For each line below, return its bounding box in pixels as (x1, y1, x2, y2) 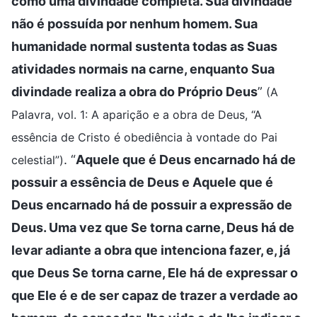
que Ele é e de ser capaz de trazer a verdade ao (11, 287, 298, 303)
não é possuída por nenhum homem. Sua (11, 16, 258, 31)
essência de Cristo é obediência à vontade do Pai (11, 129, 277, 144)
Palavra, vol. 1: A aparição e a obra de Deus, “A (11, 107, 262, 122)
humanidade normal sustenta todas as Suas (11, 38, 277, 54)
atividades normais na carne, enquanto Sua (11, 61, 275, 76)
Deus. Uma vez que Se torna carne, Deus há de (11, 219, 294, 235)
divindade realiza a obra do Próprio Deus (11, 83, 258, 99)
